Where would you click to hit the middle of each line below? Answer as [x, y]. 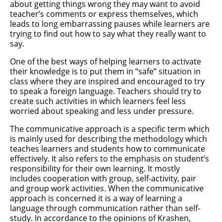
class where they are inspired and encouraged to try [107, 81]
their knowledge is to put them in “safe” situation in [105, 71]
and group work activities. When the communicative [107, 188]
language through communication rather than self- [105, 208]
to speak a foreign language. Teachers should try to [106, 91]
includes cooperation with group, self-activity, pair [103, 178]
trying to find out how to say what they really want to [108, 34]
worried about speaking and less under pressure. [102, 111]
